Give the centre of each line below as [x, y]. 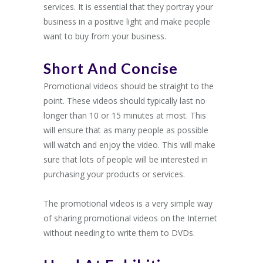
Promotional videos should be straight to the [129, 86]
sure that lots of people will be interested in [126, 159]
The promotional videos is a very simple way [128, 203]
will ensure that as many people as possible [126, 130]
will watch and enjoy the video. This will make [129, 144]
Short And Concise [111, 68]
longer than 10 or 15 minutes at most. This [125, 115]
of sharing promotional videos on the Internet [130, 218]
